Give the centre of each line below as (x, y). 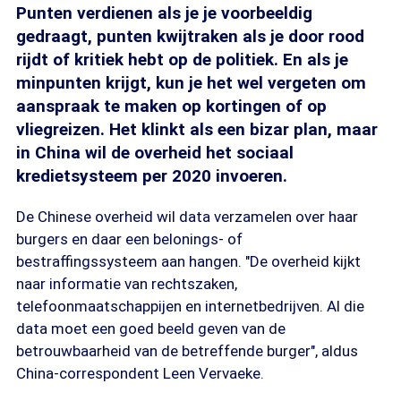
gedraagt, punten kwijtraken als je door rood (190, 36)
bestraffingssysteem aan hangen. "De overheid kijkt (188, 261)
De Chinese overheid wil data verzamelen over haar (187, 217)
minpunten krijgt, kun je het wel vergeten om (191, 83)
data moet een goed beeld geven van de (151, 328)
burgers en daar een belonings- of (129, 239)
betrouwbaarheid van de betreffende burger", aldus (187, 351)
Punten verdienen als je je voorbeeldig (164, 13)
